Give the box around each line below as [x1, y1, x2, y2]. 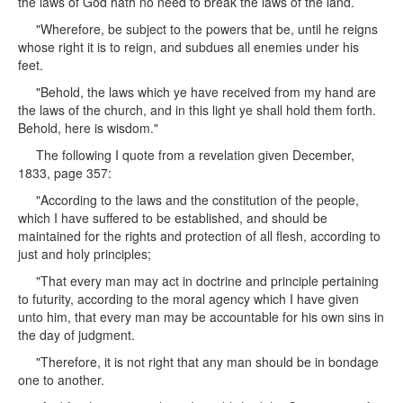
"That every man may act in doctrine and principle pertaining [36, 272, 379, 290]
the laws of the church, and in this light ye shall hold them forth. [18, 101, 376, 119]
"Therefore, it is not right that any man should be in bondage [36, 353, 379, 371]
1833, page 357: [18, 164, 112, 182]
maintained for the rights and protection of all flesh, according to [18, 227, 381, 245]
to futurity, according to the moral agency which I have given [18, 290, 359, 308]
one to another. [18, 371, 104, 389]
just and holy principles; [18, 245, 151, 263]
